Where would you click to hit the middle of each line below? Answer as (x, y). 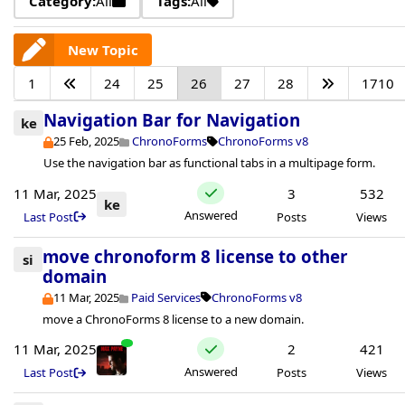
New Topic (103, 49)
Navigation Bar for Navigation (172, 120)
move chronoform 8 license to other (196, 256)
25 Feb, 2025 (87, 141)
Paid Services (166, 297)
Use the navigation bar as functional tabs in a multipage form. (209, 163)
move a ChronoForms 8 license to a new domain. (174, 319)
